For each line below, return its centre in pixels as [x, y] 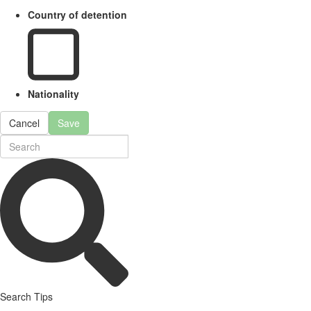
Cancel [24, 123]
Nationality [53, 93]
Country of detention [77, 15]
